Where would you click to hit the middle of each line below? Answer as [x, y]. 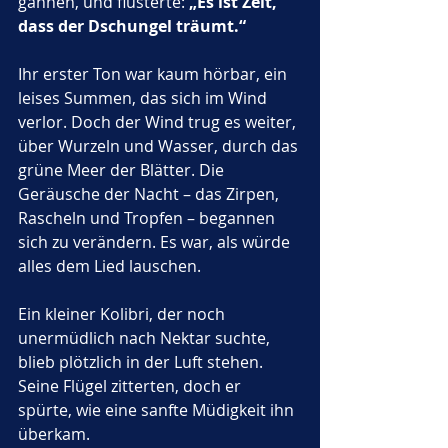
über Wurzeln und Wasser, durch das [160, 146]
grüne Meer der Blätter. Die [123, 170]
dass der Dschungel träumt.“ [132, 26]
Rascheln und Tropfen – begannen [148, 218]
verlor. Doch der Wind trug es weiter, [159, 122]
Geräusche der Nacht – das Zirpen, [150, 194]
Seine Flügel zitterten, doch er [131, 386]
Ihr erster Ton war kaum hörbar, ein [154, 74]
